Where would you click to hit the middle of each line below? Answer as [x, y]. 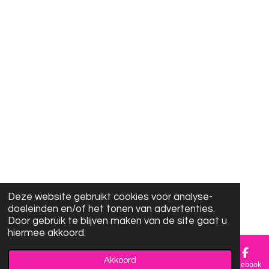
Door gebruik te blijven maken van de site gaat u [118, 221]
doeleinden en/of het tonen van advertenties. [112, 209]
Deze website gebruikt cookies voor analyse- [110, 197]
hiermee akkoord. [47, 233]
